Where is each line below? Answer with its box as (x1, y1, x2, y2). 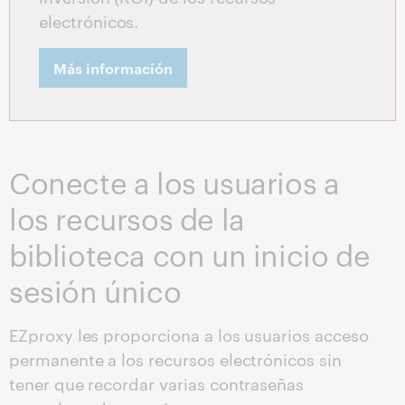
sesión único (9, 270, 182, 310)
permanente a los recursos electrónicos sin (9, 347, 342, 371)
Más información (53, 58, 173, 79)
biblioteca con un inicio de (9, 234, 371, 274)
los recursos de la (9, 198, 245, 238)
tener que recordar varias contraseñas (9, 372, 305, 395)
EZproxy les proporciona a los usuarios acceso (9, 323, 369, 346)
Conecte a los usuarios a (9, 162, 340, 202)
